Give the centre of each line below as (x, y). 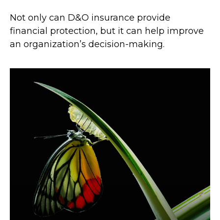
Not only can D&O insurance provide (90, 17)
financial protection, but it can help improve (107, 31)
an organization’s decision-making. (87, 44)
